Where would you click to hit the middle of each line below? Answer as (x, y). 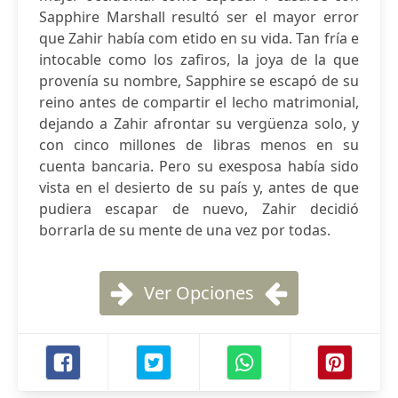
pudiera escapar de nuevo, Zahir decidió (199, 209)
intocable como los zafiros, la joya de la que (199, 60)
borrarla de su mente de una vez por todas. (185, 230)
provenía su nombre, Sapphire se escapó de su (199, 81)
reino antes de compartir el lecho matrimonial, (199, 102)
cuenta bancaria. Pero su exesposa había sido (199, 166)
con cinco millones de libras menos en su (199, 145)
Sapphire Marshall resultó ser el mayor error (199, 17)
